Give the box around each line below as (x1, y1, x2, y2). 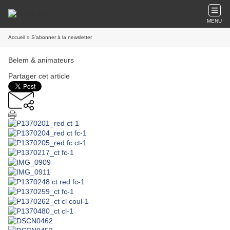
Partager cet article (8, 72, 70, 80)
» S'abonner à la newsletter (25, 34, 92, 40)
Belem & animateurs (8, 56, 74, 64)
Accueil (8, 34, 25, 40)
